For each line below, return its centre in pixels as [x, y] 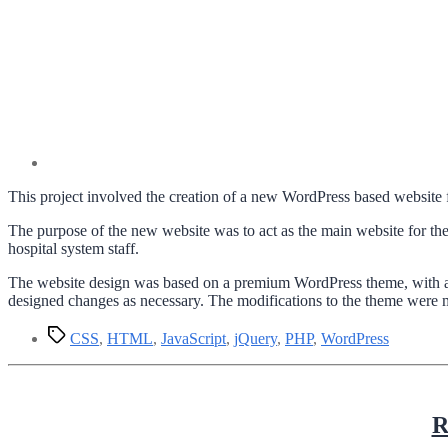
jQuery [255, 338]
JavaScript [193, 338]
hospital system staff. [73, 248]
